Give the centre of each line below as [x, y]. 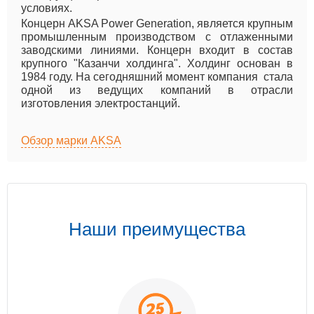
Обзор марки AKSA [71, 140]
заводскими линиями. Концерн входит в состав [157, 50]
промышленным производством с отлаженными [157, 36]
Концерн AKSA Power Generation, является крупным [157, 23]
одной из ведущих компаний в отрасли [157, 90]
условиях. [47, 8]
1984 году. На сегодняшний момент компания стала [157, 76]
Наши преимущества [157, 229]
